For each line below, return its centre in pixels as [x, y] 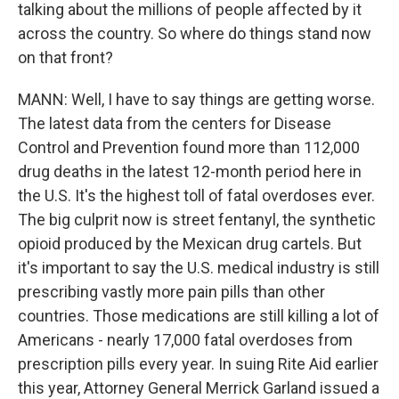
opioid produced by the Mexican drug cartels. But [190, 244]
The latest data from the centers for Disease [175, 123]
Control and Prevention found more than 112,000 [189, 147]
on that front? [65, 57]
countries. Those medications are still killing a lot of [199, 316]
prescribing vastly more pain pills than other [171, 292]
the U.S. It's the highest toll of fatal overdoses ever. [196, 195]
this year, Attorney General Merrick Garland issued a [199, 388]
